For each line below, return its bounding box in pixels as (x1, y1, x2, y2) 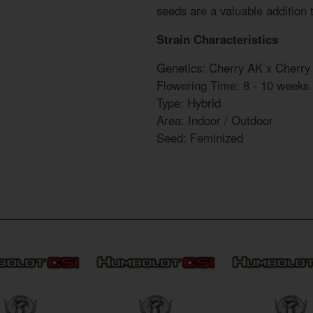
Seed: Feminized (156, 129, 243, 147)
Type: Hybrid (156, 94, 221, 112)
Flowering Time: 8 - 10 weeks (156, 77, 309, 94)
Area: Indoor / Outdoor (156, 112, 273, 129)
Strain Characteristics (156, 31, 278, 48)
